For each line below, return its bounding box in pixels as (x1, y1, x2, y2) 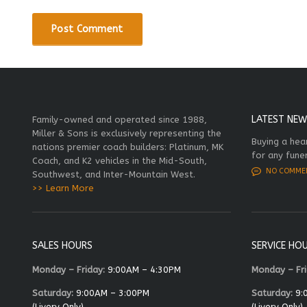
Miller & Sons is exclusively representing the (32, 127, 221, 138)
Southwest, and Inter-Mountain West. (32, 169, 195, 180)
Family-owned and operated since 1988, (32, 114, 207, 125)
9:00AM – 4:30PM (105, 264, 181, 275)
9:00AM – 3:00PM (73, 287, 149, 298)
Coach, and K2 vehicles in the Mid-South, (32, 155, 207, 166)
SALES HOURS (32, 239, 93, 251)
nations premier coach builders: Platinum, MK (32, 141, 223, 152)
